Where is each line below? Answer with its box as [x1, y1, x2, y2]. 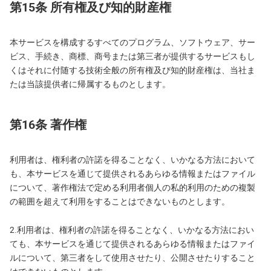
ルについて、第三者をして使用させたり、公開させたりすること [10, 252, 255, 263]
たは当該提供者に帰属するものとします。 [10, 79, 171, 90]
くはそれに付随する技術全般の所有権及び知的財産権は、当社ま [10, 65, 255, 76]
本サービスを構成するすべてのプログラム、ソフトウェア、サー [10, 37, 255, 48]
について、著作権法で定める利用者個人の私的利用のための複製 [10, 182, 255, 193]
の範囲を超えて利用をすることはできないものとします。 [10, 196, 230, 207]
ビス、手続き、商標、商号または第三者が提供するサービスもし [10, 51, 255, 62]
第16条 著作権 [10, 116, 87, 132]
